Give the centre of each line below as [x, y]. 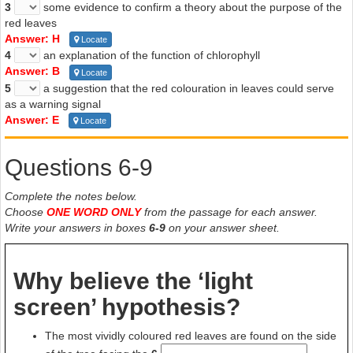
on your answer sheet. [223, 228]
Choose [26, 212]
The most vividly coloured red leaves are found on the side [191, 336]
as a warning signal [53, 104]
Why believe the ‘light [133, 281]
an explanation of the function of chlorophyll [150, 56]
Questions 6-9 [79, 168]
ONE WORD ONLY [94, 212]
